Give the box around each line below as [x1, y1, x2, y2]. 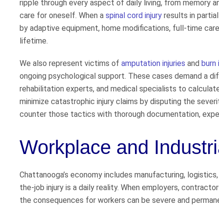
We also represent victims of [20, 59, 121, 68]
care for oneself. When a [20, 11, 106, 21]
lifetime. [20, 36, 48, 46]
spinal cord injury [106, 11, 162, 21]
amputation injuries [121, 59, 185, 68]
